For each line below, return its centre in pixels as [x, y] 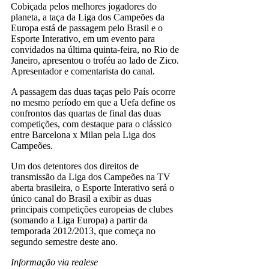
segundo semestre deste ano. [64, 241]
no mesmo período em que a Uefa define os [93, 102]
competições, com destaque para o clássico [91, 124]
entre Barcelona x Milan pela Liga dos [83, 134]
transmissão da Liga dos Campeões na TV [91, 177]
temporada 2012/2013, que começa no [83, 231]
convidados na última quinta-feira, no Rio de [95, 49]
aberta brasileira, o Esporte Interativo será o [92, 187]
